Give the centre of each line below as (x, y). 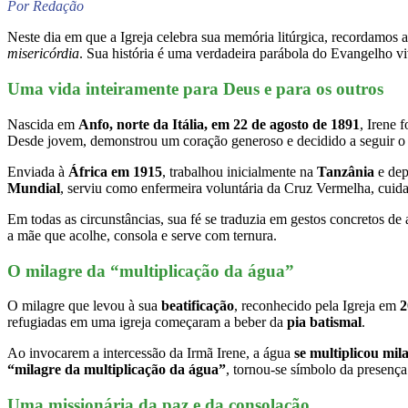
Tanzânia (346, 171)
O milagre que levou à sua (84, 306)
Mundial (34, 188)
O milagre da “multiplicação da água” (151, 270)
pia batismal (324, 322)
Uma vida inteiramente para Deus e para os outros (195, 89)
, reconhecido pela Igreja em (317, 306)
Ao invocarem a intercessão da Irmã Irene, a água (151, 353)
